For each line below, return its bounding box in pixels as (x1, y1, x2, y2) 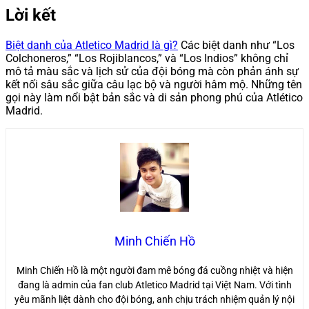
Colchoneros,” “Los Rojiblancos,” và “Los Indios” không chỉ (6, 52, 288, 66)
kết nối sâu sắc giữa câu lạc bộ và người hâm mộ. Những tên (6, 78, 302, 92)
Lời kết (6, 6, 56, 26)
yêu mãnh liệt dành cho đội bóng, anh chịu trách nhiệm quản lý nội (14, 294, 295, 306)
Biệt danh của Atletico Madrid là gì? (6, 39, 178, 52)
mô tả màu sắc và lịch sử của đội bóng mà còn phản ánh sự (6, 65, 299, 79)
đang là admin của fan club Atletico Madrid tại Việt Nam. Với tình (17, 279, 292, 291)
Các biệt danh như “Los (178, 39, 295, 52)
